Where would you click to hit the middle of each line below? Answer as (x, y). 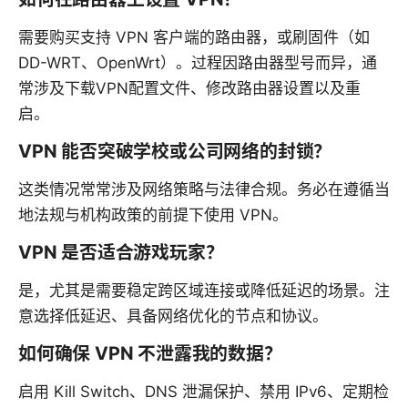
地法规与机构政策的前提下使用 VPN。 (153, 214)
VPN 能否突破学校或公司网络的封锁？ (175, 151)
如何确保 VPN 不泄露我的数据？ (150, 353)
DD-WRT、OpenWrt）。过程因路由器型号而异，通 (198, 62)
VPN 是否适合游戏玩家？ (121, 252)
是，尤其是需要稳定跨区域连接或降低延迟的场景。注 (204, 290)
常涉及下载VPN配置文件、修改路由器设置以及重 (189, 88)
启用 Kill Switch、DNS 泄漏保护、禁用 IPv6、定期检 (204, 391)
